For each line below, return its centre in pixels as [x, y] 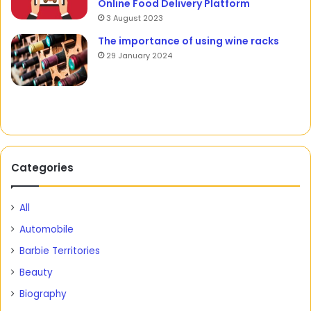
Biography [43, 294]
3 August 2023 [135, 18]
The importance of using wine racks [188, 41]
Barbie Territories [60, 251]
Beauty [36, 273]
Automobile [47, 230]
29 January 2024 [139, 56]
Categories [42, 168]
